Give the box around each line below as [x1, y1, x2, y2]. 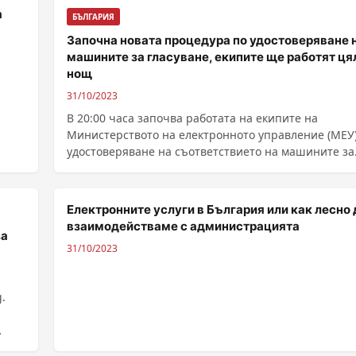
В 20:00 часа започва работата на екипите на [67, 110, 318, 126]
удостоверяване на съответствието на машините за [67, 144, 354, 159]
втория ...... [67, 161, 128, 176]
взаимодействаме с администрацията [67, 219, 300, 234]
